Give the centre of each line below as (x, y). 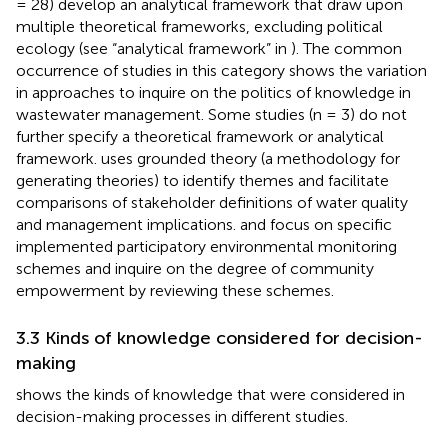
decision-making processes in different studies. (182, 416)
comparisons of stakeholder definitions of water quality (212, 202)
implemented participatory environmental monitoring (206, 246)
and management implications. (128, 224)
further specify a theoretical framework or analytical (200, 136)
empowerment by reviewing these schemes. (175, 290)
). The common (346, 48)
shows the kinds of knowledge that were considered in (210, 394)
